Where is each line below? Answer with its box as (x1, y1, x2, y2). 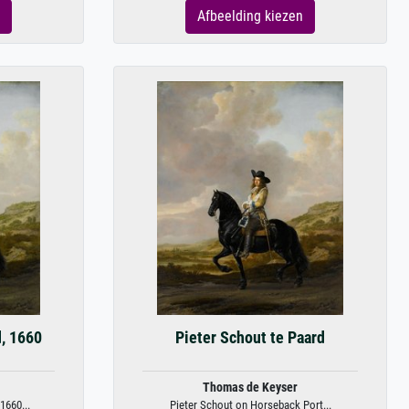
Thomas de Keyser (203, 380, 298, 395)
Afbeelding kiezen (197, 7, 303, 25)
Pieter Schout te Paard (175, 329, 325, 347)
